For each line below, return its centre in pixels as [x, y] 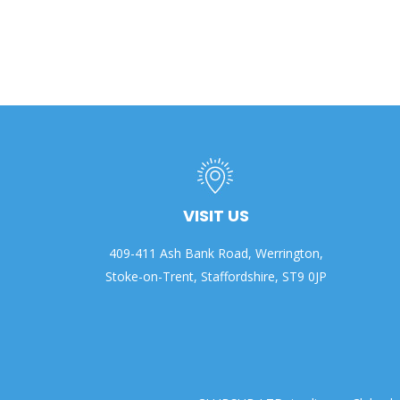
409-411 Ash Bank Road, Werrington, [216, 253]
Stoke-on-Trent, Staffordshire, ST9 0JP [216, 276]
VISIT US [216, 215]
